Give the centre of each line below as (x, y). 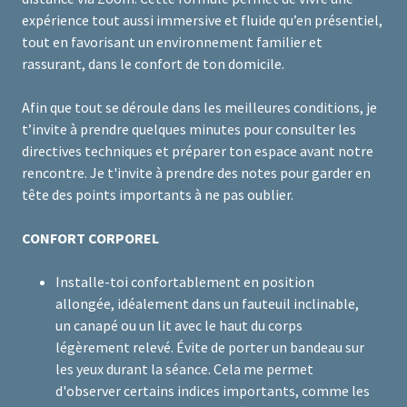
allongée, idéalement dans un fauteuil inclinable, (207, 304)
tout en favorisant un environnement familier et (172, 42)
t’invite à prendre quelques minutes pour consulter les (189, 129)
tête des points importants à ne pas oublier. (158, 195)
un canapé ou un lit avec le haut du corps (179, 326)
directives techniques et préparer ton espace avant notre (198, 151)
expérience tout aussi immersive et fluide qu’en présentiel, (202, 20)
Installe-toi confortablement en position (184, 282)
